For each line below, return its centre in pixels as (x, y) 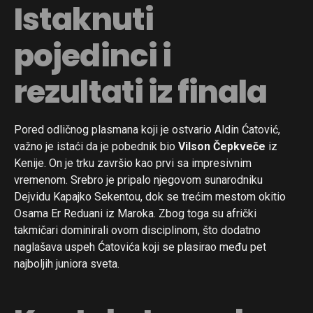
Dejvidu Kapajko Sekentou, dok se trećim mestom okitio (150, 196)
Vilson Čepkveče (222, 146)
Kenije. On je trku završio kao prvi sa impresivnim (133, 163)
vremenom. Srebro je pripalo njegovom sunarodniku (138, 180)
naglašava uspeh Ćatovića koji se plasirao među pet (140, 247)
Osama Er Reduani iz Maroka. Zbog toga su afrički (135, 213)
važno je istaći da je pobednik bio (96, 146)
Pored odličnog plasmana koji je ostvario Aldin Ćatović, (147, 129)
